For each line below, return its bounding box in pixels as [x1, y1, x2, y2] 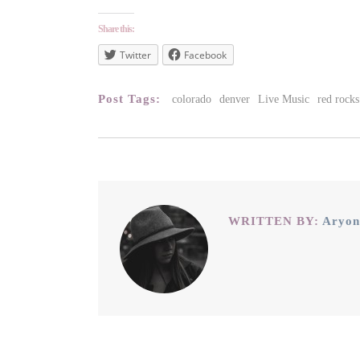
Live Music [258, 92, 309, 105]
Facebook [184, 48, 227, 63]
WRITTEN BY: [228, 215, 319, 228]
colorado [172, 92, 211, 105]
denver [219, 92, 250, 105]
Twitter [120, 48, 151, 63]
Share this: [98, 23, 134, 35]
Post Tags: [98, 92, 161, 105]
